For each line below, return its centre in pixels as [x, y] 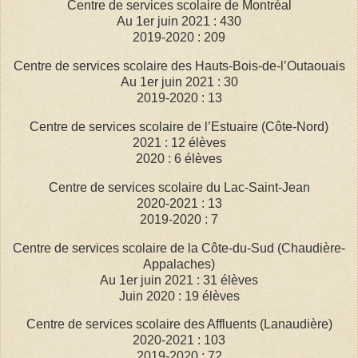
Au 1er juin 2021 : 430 [179, 22]
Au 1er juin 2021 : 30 [179, 82]
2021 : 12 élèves [179, 142]
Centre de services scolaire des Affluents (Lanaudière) [179, 324]
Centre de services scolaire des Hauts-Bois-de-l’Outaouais [179, 66]
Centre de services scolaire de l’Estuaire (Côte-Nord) [179, 126]
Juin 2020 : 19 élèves [179, 296]
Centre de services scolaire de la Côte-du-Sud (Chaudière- [179, 248]
